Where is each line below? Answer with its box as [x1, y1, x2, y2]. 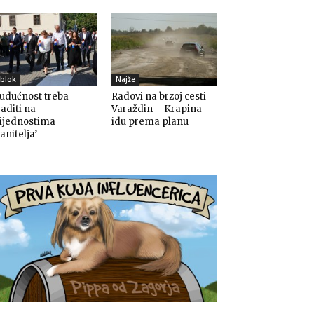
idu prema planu [111, 116, 189, 128]
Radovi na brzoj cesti [111, 90, 206, 103]
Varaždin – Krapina [111, 103, 202, 116]
